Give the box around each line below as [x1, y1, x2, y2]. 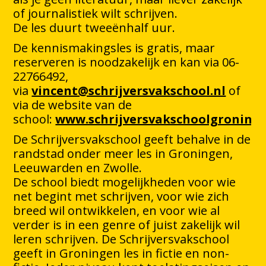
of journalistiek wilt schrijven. [13, 5, 178, 22]
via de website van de [13, 97, 132, 113]
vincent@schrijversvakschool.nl [31, 83, 226, 99]
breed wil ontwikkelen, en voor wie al [13, 202, 220, 219]
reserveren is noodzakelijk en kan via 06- [13, 54, 240, 71]
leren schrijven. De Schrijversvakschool [13, 231, 230, 248]
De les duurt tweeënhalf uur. [13, 20, 176, 36]
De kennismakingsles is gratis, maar [13, 40, 216, 56]
